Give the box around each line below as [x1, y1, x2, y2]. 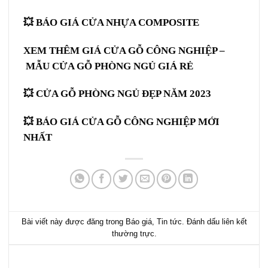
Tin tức [156, 217, 182, 226]
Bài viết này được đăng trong [21, 217, 126, 226]
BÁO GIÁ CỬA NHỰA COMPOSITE [36, 16, 202, 28]
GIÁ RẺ [156, 60, 193, 72]
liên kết [221, 217, 247, 226]
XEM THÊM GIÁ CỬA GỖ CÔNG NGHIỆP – [23, 44, 225, 56]
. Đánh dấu [181, 217, 222, 226]
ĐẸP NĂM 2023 [139, 88, 211, 100]
